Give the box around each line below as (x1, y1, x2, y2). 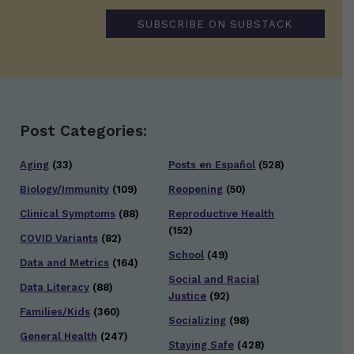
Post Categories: (20, 122, 147, 141)
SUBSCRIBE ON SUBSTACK (137, 17, 293, 30)
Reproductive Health (168, 208, 275, 220)
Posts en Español (168, 159, 256, 171)
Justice (168, 290, 207, 303)
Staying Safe (168, 339, 235, 352)
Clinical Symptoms (20, 208, 115, 220)
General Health (20, 330, 97, 343)
